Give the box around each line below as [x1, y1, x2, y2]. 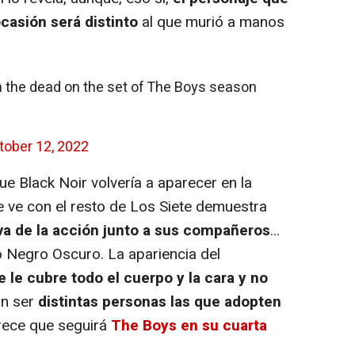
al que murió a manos [138, 10, 284, 33]
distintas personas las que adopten [38, 290, 281, 313]
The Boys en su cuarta [111, 314, 267, 337]
